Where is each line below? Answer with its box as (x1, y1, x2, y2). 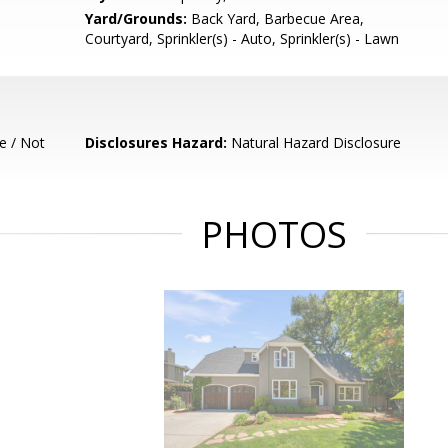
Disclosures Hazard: (85, 133, 228, 152)
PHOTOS (201, 210, 347, 259)
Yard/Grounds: (85, 9, 188, 28)
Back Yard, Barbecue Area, (187, 9, 365, 28)
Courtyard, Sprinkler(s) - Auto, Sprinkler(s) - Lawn (85, 29, 400, 48)
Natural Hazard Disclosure (227, 133, 402, 152)
